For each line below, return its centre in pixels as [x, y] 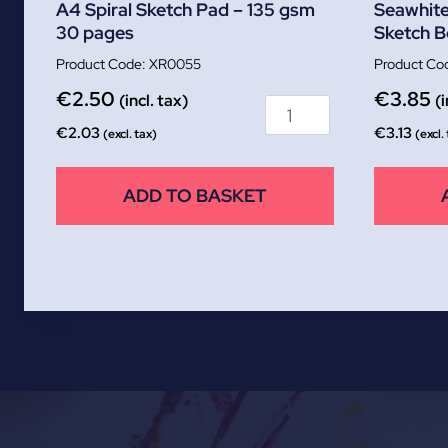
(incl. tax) [153, 101]
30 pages [95, 33]
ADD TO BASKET [195, 196]
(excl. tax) [130, 134]
